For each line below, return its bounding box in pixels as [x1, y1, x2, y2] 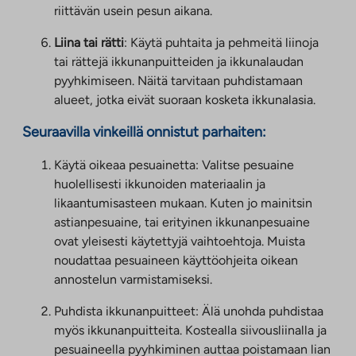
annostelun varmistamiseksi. [54, 271, 212, 287]
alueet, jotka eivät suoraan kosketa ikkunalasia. [54, 91, 315, 107]
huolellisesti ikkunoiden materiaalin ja [54, 176, 265, 192]
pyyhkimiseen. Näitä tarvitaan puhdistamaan [54, 72, 303, 88]
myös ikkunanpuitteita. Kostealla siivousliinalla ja [54, 322, 327, 338]
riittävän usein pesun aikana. [54, 2, 212, 18]
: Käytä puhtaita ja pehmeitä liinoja [124, 34, 319, 50]
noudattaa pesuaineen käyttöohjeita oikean [54, 252, 298, 268]
